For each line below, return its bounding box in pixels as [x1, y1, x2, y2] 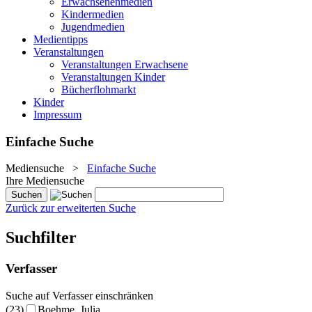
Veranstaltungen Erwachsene [61, 58, 188, 70]
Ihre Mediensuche [6, 175, 84, 187]
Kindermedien [61, 8, 124, 20]
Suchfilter [6, 228, 77, 247]
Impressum [33, 109, 81, 120]
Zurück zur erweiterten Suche [6, 202, 136, 214]
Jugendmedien [61, 21, 125, 33]
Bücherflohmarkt [61, 84, 136, 95]
